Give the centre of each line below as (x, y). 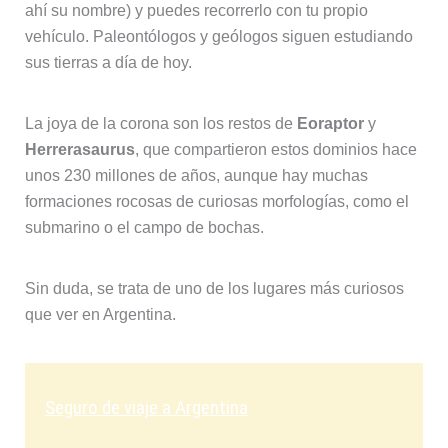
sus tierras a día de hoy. (108, 63)
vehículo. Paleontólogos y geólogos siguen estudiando (218, 37)
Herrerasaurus (79, 150)
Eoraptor (330, 124)
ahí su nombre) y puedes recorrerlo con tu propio (196, 11)
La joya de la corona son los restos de (160, 124)
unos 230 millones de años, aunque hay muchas (196, 176)
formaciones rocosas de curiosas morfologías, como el (216, 202)
